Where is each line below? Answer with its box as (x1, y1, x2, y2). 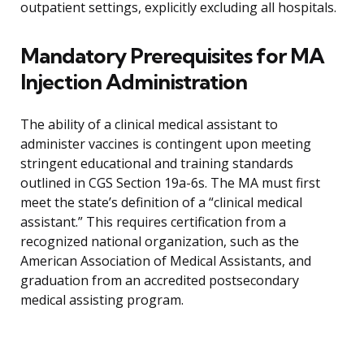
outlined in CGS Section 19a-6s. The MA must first (20, 174, 320, 193)
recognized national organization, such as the (20, 232, 299, 251)
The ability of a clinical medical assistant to (20, 115, 278, 134)
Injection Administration (20, 68, 247, 96)
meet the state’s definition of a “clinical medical (20, 193, 302, 212)
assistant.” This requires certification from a (20, 213, 286, 232)
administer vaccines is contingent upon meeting (20, 135, 311, 154)
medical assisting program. (20, 291, 184, 310)
